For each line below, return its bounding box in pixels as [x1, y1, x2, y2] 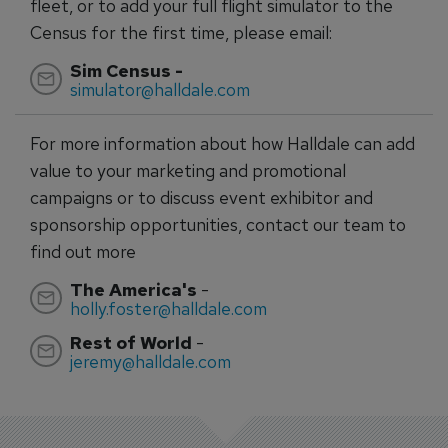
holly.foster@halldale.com [70, 296, 267, 320]
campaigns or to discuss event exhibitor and [30, 185, 373, 209]
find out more [30, 239, 136, 263]
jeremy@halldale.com [70, 349, 231, 373]
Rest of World [70, 330, 192, 354]
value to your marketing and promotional [30, 158, 346, 182]
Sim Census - [70, 58, 183, 82]
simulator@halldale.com [70, 77, 250, 101]
